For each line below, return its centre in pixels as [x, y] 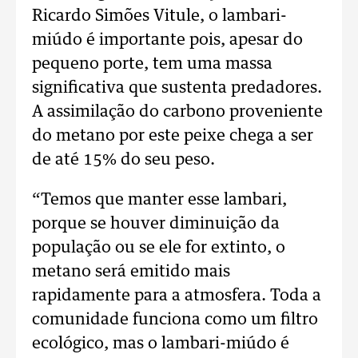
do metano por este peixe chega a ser [173, 136]
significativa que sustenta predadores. [177, 88]
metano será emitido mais [131, 272]
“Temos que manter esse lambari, [159, 200]
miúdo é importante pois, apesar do [167, 40]
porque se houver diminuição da [156, 224]
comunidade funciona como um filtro [175, 320]
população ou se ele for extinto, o [159, 248]
